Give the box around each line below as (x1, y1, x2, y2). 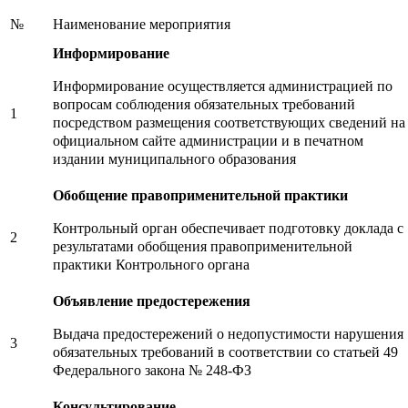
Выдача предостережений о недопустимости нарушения (53, 325, 403, 343)
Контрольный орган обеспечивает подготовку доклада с (53, 219, 403, 238)
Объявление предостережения (53, 292, 250, 311)
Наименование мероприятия (53, 15, 230, 34)
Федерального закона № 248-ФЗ (53, 362, 251, 380)
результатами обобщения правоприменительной (53, 238, 352, 256)
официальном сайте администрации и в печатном (53, 132, 363, 150)
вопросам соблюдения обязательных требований (53, 96, 355, 114)
